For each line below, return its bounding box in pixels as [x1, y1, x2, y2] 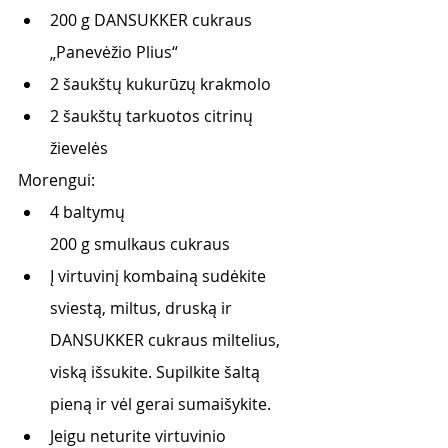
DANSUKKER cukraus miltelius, [50, 329, 284, 351]
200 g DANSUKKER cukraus [50, 9, 256, 31]
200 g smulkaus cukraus [50, 233, 230, 255]
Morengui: [18, 169, 95, 191]
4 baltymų [50, 201, 125, 223]
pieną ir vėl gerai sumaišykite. [50, 393, 275, 415]
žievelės [50, 137, 108, 159]
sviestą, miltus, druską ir [50, 297, 236, 319]
